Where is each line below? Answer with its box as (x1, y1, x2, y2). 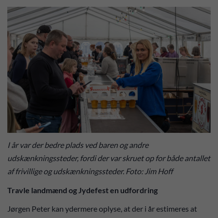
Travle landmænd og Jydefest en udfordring (7, 185, 159, 195)
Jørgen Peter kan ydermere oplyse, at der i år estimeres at (7, 204, 197, 214)
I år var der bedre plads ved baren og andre (7, 140, 148, 150)
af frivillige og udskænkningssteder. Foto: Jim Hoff (7, 166, 173, 176)
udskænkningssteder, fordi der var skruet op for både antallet (7, 153, 210, 163)
